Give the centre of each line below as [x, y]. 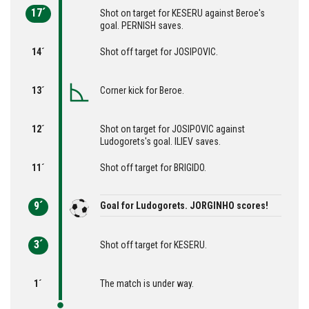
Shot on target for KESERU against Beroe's [182, 13]
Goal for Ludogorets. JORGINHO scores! [184, 205]
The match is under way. [147, 283]
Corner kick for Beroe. [142, 90]
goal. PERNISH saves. [142, 25]
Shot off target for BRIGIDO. [153, 167]
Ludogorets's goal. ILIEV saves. [160, 141]
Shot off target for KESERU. [153, 245]
